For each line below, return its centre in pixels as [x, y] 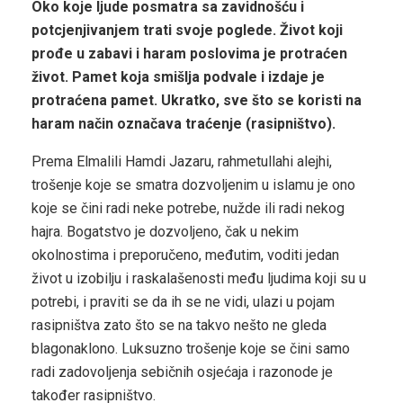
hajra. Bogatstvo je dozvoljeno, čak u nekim [165, 232]
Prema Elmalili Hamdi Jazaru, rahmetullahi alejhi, [182, 161]
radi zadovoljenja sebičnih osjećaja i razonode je [182, 372]
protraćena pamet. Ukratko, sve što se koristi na [197, 100]
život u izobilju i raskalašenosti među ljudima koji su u [199, 278]
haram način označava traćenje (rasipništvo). [184, 124]
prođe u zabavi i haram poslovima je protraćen [189, 54]
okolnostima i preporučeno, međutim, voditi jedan [185, 255]
